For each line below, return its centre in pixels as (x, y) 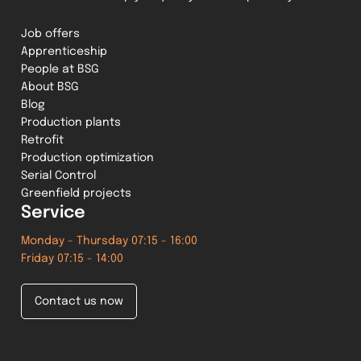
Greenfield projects (77, 193)
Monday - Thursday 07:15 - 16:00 (110, 241)
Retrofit (43, 140)
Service (54, 212)
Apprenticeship (64, 51)
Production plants (71, 122)
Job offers (51, 33)
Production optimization (88, 158)
